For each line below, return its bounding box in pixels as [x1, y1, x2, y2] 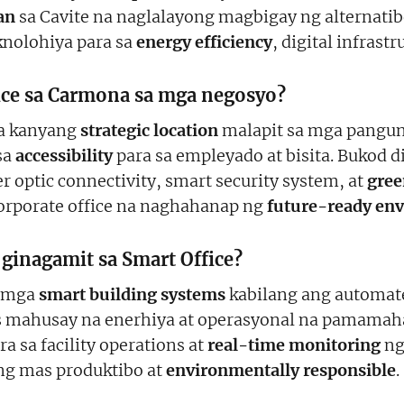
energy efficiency [136, 31, 272, 52]
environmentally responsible [166, 359, 396, 381]
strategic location [80, 119, 218, 141]
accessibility [15, 144, 113, 166]
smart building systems [39, 283, 225, 305]
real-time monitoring [207, 334, 381, 355]
